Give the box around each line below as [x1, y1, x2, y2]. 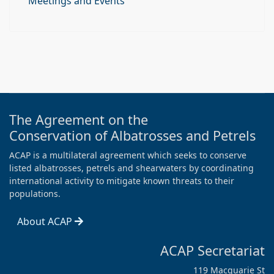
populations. [9, 188, 61, 199]
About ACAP [17, 215, 75, 228]
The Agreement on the [9, 111, 148, 128]
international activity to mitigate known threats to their [9, 175, 234, 187]
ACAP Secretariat [160, 242, 265, 259]
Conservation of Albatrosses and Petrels [9, 127, 256, 144]
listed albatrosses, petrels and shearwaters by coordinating [9, 162, 254, 174]
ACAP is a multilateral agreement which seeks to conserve [9, 149, 246, 161]
